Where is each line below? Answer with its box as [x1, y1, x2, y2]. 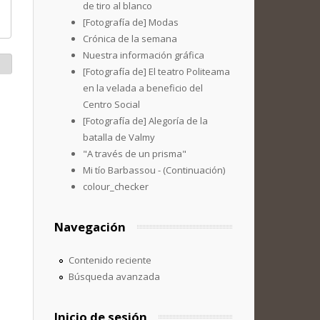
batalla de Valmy [83, 131, 155, 144]
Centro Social [83, 98, 140, 111]
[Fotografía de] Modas [83, 16, 179, 29]
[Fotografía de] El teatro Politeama [83, 65, 230, 78]
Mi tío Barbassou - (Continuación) [83, 164, 225, 176]
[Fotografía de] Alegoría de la [83, 114, 208, 127]
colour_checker [83, 180, 149, 193]
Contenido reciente [68, 254, 151, 266]
